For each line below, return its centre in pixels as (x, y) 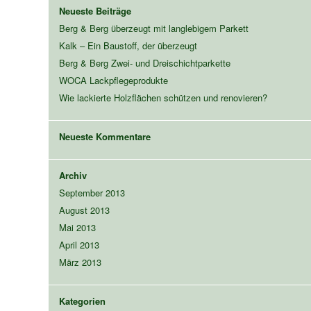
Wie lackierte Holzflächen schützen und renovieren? (163, 97)
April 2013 (79, 244)
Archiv (73, 175)
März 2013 (80, 262)
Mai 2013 (77, 227)
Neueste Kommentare (104, 136)
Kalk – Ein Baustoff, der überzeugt (128, 45)
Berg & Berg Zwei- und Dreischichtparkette (144, 62)
